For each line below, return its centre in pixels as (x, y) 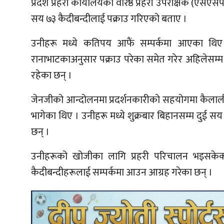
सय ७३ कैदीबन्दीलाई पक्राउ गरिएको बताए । (109, 19)
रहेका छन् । (51, 76)
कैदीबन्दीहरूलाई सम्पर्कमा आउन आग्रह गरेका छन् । (122, 173)
